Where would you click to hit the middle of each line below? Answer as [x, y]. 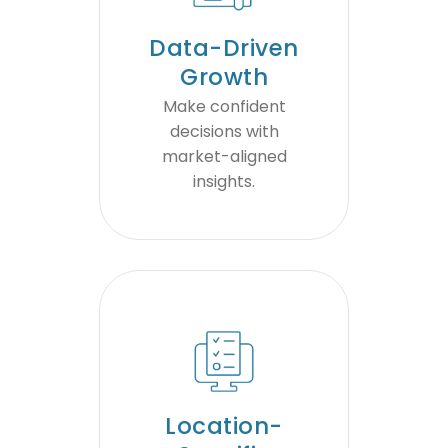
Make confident [224, 107]
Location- [224, 426]
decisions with [224, 132]
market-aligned [224, 157]
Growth [224, 77]
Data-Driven [224, 48]
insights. [224, 182]
